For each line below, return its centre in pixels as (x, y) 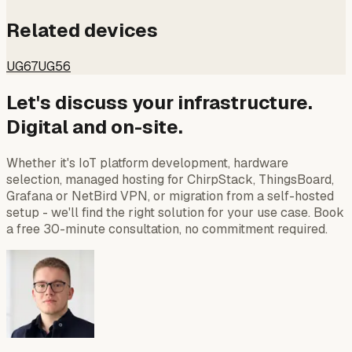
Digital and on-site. (95, 127)
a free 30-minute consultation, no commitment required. (167, 229)
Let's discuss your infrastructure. (159, 103)
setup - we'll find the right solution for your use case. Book (175, 213)
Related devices (82, 31)
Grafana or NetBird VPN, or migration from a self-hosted (170, 196)
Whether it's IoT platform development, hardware (147, 163)
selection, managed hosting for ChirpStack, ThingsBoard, (170, 180)
